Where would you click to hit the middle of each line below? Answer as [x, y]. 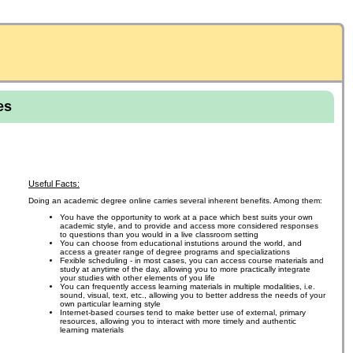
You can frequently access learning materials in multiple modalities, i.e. [188, 286]
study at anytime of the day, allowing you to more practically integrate [185, 269]
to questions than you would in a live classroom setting [159, 234]
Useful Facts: [54, 184]
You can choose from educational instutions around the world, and [181, 243]
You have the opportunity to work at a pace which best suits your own [186, 217]
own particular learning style [110, 304]
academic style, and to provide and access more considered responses [189, 226]
